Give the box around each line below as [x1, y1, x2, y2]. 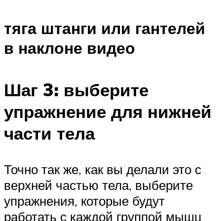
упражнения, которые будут [4, 193, 165, 209]
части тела [4, 122, 95, 144]
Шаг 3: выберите [4, 78, 148, 101]
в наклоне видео [4, 38, 135, 58]
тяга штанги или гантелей [4, 18, 205, 38]
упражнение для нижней [4, 100, 212, 122]
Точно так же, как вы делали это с [4, 161, 201, 178]
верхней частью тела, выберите [4, 177, 193, 193]
